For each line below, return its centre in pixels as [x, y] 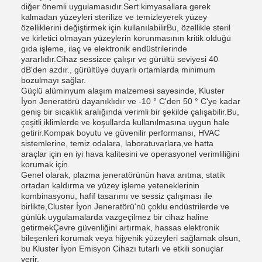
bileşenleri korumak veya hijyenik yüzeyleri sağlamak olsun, [131, 238]
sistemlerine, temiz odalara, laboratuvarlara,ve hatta [117, 143]
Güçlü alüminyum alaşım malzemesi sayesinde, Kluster [123, 91]
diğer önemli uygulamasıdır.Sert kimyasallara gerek [116, 6]
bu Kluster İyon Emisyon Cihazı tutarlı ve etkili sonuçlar [122, 249]
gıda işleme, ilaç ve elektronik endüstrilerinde [104, 49]
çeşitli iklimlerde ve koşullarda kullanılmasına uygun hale [125, 122]
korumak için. [46, 164]
